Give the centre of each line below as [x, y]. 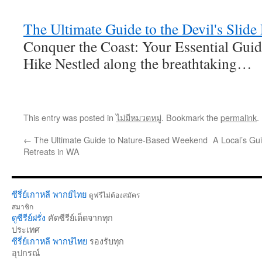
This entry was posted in [70, 117]
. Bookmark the [191, 117]
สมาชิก [23, 206]
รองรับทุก [106, 241]
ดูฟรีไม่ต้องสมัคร [114, 195]
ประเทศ [26, 230]
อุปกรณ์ [26, 253]
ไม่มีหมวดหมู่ [139, 117]
